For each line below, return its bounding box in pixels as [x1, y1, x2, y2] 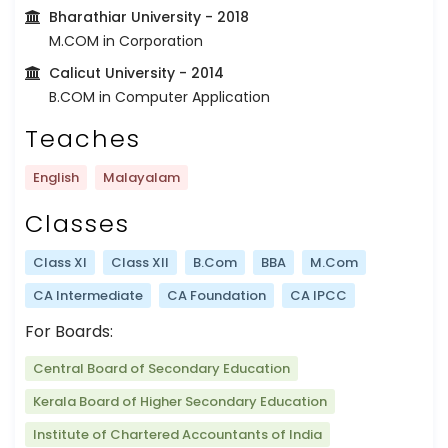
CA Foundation [167, 285, 266, 305]
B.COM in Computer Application [49, 86, 270, 107]
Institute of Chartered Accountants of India [33, 424, 322, 444]
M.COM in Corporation [49, 30, 203, 51]
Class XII [111, 252, 169, 272]
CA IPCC [290, 285, 347, 305]
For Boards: [25, 319, 113, 343]
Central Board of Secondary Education [33, 358, 290, 378]
